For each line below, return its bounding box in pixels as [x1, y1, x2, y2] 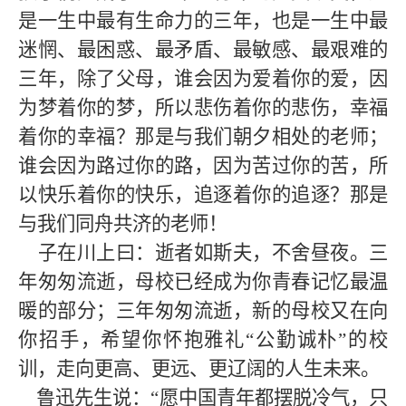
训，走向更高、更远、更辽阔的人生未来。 [18, 358, 380, 380]
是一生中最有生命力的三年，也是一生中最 [18, 10, 388, 32]
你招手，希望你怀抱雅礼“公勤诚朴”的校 [18, 329, 388, 351]
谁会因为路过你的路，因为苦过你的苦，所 [18, 155, 388, 177]
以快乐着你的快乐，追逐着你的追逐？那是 [18, 184, 388, 206]
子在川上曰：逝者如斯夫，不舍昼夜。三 [18, 242, 388, 264]
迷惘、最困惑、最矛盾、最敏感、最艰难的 [18, 39, 388, 61]
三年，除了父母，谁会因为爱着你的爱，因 [18, 68, 388, 90]
